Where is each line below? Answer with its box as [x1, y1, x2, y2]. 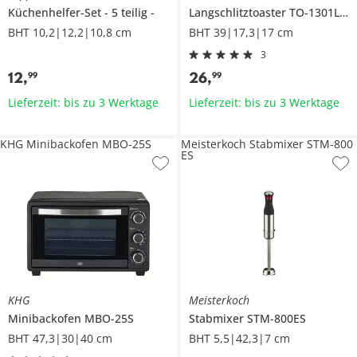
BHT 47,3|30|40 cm [8, 331, 112, 347]
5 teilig [112, 5, 147, 21]
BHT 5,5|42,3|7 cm [188, 331, 290, 347]
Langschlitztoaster [188, 5, 289, 21]
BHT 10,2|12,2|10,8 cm [8, 25, 131, 41]
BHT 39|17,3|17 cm [188, 25, 293, 41]
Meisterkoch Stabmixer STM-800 [180, 136, 353, 152]
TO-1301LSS [288, 5, 339, 21]
